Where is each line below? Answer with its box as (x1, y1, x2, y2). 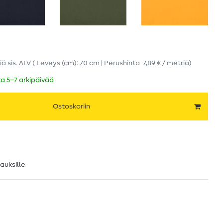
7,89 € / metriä (143, 60, 189, 67)
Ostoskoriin (53, 103, 90, 110)
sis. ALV (7, 60, 31, 67)
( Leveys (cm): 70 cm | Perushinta (32, 60, 143, 67)
